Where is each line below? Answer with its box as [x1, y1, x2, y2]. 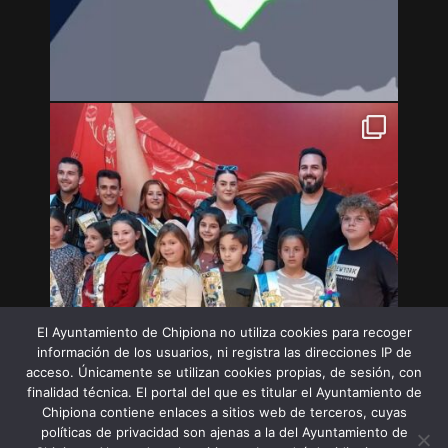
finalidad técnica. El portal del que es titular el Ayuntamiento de [26, 384, 422, 400]
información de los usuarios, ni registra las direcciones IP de [36, 344, 412, 360]
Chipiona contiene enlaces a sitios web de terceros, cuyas [41, 404, 407, 420]
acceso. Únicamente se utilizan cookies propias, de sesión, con [26, 364, 422, 380]
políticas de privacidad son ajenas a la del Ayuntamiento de [40, 424, 408, 440]
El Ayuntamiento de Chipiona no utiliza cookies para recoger [36, 324, 412, 340]
